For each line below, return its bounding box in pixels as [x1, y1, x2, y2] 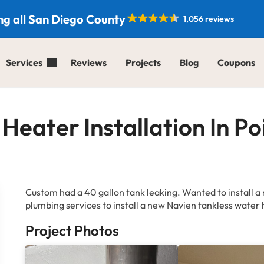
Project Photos [25, 222, 120, 239]
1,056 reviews [183, 13, 234, 24]
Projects [126, 57, 161, 68]
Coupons [217, 57, 255, 68]
